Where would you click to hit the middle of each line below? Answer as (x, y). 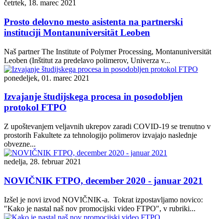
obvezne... (20, 144)
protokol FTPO (35, 108)
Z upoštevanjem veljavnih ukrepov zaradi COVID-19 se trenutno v (107, 127)
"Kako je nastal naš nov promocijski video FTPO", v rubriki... (100, 208)
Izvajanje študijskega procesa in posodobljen (93, 97)
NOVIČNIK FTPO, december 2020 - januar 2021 (103, 180)
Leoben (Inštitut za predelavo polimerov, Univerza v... (87, 60)
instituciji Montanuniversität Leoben (77, 32)
